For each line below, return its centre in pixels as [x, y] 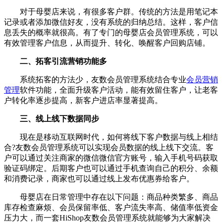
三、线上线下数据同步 [52, 119]
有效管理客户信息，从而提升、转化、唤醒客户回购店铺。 [107, 43]
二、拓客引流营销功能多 [55, 61]
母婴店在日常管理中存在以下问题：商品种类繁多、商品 [111, 197]
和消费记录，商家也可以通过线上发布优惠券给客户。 [99, 179]
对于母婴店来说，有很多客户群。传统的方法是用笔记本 [111, 12]
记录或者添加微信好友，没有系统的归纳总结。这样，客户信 [111, 22]
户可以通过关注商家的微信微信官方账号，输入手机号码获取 [111, 158]
